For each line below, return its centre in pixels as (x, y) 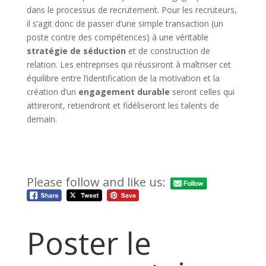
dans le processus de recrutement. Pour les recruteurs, (132, 9)
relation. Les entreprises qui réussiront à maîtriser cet (129, 64)
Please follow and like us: (96, 182)
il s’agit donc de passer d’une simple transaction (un (125, 23)
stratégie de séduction (76, 50)
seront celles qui (202, 91)
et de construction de (168, 50)
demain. (42, 119)
